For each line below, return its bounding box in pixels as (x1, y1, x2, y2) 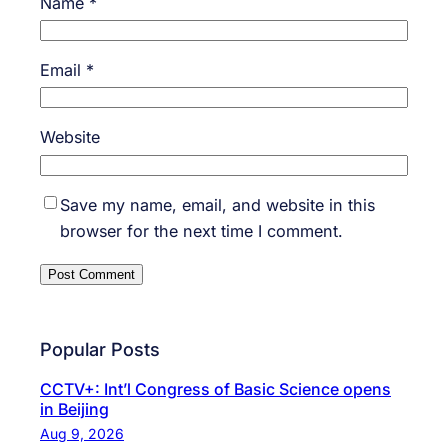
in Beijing (40, 398, 109, 419)
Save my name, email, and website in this (60, 194, 375, 215)
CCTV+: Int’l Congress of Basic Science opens (40, 378, 391, 399)
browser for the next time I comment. (60, 220, 343, 241)
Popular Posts (40, 337, 160, 360)
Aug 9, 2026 (40, 424, 124, 442)
